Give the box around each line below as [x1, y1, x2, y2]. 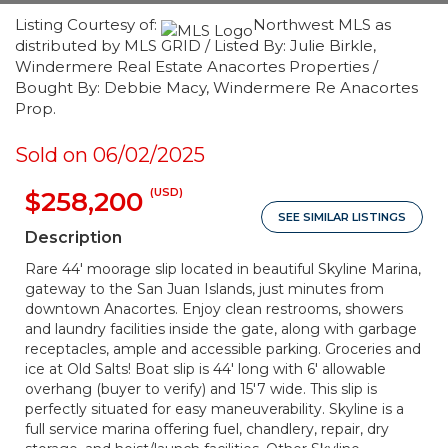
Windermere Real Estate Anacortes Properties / [15, 57, 378, 76]
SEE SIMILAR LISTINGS [278, 210, 406, 224]
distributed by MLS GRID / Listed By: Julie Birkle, [15, 36, 376, 55]
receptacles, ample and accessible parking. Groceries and [25, 340, 421, 358]
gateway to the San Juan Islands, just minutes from [25, 280, 384, 298]
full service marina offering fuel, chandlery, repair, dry [25, 420, 389, 438]
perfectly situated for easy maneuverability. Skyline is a [25, 400, 404, 418]
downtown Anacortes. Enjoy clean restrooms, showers [25, 300, 403, 318]
